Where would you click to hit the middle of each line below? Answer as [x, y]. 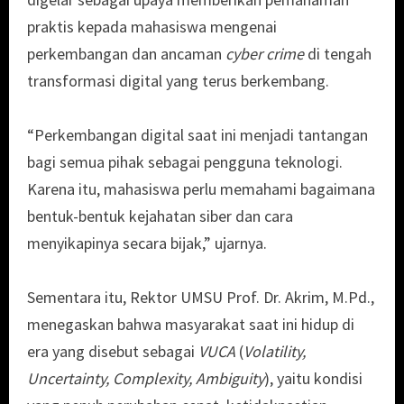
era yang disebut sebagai [113, 352]
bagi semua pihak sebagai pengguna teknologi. [185, 162]
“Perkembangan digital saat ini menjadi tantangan [197, 135]
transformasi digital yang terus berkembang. [178, 81]
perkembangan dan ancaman [126, 54]
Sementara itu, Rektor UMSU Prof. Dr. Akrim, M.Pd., [201, 298]
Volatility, [275, 352]
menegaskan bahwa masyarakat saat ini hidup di [191, 325]
